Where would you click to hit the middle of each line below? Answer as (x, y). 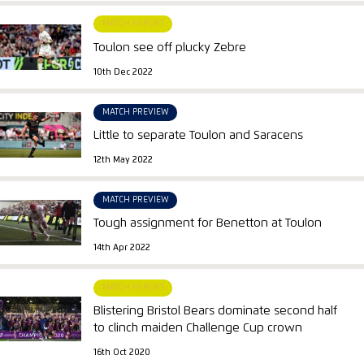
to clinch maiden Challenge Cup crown (198, 328)
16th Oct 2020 (122, 352)
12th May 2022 (123, 160)
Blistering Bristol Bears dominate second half (216, 311)
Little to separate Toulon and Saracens (199, 136)
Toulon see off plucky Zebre (170, 48)
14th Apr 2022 (122, 247)
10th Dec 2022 (123, 72)
